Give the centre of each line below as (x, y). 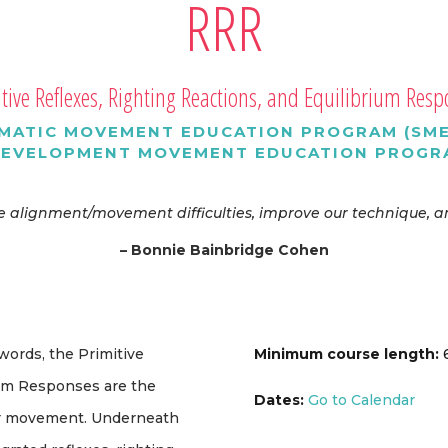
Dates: (280, 400)
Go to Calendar (361, 400)
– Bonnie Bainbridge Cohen (224, 250)
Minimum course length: (346, 354)
